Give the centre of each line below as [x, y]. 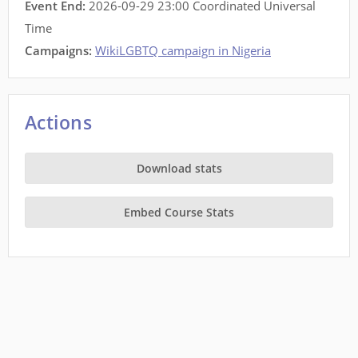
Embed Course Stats [179, 213]
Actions [59, 123]
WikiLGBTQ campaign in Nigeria [183, 51]
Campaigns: [58, 51]
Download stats [179, 169]
